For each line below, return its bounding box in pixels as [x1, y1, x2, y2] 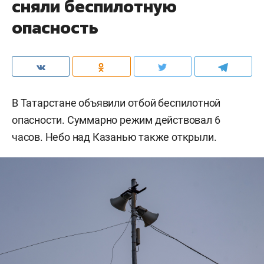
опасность [12, 16, 98, 38]
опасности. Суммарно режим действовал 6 [12, 113, 220, 126]
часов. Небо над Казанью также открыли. [12, 130, 217, 143]
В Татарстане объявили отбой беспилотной [12, 96, 221, 109]
